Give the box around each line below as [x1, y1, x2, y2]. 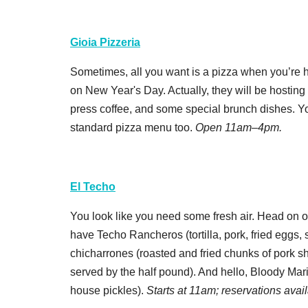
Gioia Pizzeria [70, 36, 140, 48]
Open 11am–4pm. [195, 121, 282, 133]
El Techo [70, 180, 115, 192]
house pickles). [70, 284, 146, 296]
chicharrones [70, 247, 133, 259]
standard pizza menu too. [70, 121, 195, 133]
